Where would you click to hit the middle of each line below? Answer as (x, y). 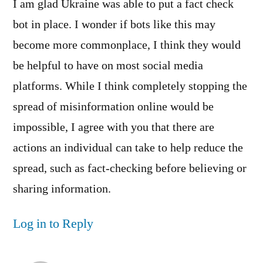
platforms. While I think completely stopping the (130, 87)
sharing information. (62, 189)
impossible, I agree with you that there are (114, 128)
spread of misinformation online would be (113, 107)
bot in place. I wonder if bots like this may (114, 25)
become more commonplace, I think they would (127, 45)
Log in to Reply (53, 224)
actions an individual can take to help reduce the (128, 148)
